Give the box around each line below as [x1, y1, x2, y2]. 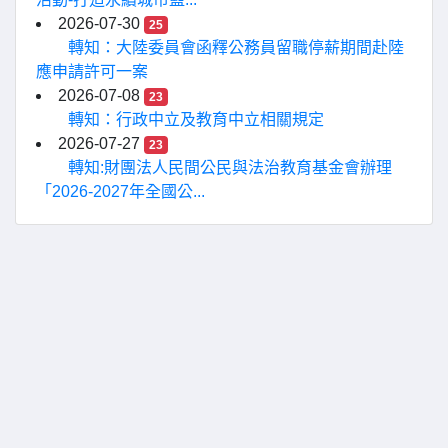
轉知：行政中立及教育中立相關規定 [68, 111, 324, 128]
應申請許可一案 [36, 63, 148, 80]
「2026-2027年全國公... [36, 183, 205, 200]
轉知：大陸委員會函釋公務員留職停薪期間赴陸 [68, 39, 404, 56]
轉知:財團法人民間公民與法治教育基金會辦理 [68, 159, 392, 176]
